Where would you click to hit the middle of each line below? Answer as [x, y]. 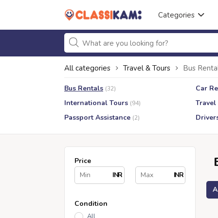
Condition [91, 204]
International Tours [96, 103]
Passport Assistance [97, 118]
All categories [87, 68]
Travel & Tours [147, 68]
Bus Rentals [84, 88]
